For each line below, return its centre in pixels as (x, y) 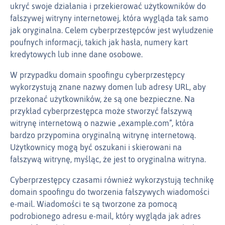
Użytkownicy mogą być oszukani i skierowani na (96, 147)
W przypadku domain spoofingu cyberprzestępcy (97, 75)
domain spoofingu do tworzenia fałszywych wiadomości (110, 192)
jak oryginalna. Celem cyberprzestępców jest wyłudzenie (112, 30)
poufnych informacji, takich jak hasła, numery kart (99, 42)
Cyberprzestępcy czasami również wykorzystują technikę (112, 180)
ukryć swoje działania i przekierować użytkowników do (108, 6)
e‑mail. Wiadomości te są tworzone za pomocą (94, 204)
